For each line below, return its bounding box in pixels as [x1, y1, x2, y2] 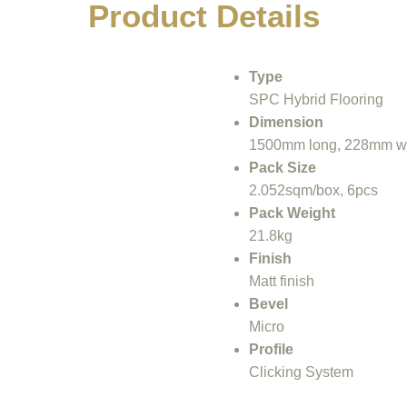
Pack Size [249, 159, 316, 175]
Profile [249, 341, 293, 357]
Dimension [249, 114, 323, 130]
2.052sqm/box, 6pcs [249, 182, 378, 198]
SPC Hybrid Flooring [249, 91, 383, 107]
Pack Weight [249, 204, 335, 221]
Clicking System [249, 363, 353, 380]
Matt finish [249, 273, 314, 289]
